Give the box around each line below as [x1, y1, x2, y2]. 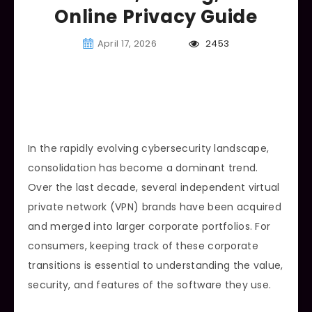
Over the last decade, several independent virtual [28, 180, 280, 194]
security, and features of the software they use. [28, 277, 272, 292]
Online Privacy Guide [54, 3, 258, 29]
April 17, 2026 [97, 36, 157, 50]
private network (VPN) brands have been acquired [28, 199, 282, 214]
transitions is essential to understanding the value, [28, 258, 283, 272]
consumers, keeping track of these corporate [28, 238, 258, 253]
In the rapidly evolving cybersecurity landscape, [28, 141, 270, 155]
